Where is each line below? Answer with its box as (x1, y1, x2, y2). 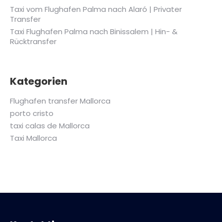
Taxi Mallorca (10, 133, 57, 143)
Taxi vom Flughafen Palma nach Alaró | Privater (10, 4, 182, 14)
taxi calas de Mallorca (10, 120, 90, 131)
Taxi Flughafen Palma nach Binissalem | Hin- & (10, 26, 177, 37)
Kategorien (10, 74, 67, 88)
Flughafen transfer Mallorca (10, 96, 111, 106)
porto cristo (10, 108, 54, 118)
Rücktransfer (10, 36, 56, 47)
